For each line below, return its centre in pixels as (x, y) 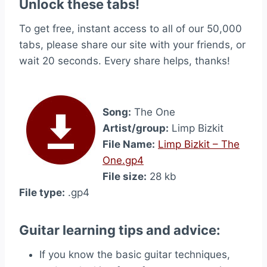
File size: (125, 176)
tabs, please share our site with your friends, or (132, 45)
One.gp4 (123, 160)
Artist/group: (136, 128)
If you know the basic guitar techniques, (135, 254)
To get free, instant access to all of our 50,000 (131, 29)
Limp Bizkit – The (199, 144)
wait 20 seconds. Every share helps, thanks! (125, 61)
